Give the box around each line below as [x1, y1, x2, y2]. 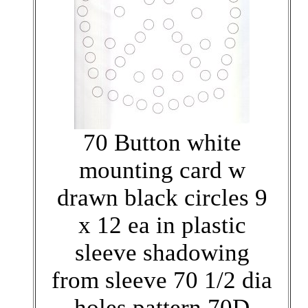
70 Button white [82, 129, 241, 156]
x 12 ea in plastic [78, 211, 246, 239]
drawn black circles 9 [56, 184, 267, 211]
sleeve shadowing [74, 239, 250, 266]
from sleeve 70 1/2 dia [52, 266, 272, 294]
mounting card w [78, 156, 245, 184]
